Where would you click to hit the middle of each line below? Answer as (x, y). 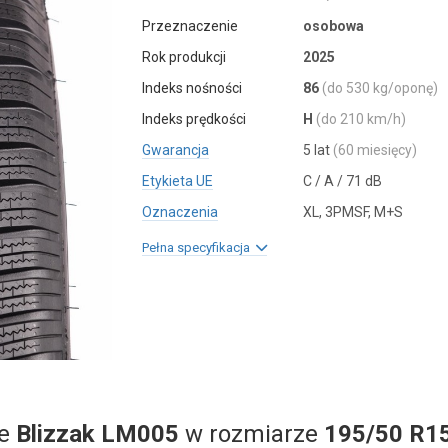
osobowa (333, 26)
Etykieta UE (178, 181)
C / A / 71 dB (342, 181)
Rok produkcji (184, 57)
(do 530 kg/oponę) (379, 88)
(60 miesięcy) (374, 150)
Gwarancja (176, 150)
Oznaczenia (180, 212)
